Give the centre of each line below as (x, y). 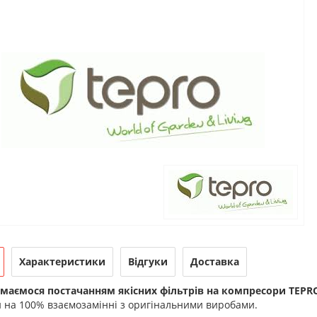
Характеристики (62, 261)
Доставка (214, 261)
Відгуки (148, 261)
